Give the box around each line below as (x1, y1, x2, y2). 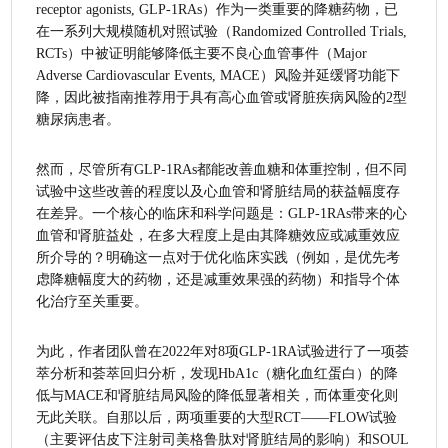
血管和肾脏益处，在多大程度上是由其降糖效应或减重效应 (36, 227, 401, 243)
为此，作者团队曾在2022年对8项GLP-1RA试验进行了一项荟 (36, 343, 410, 359)
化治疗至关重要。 (36, 293, 149, 309)
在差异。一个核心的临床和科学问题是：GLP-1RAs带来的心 (36, 205, 408, 221)
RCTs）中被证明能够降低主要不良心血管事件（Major (36, 45, 368, 61)
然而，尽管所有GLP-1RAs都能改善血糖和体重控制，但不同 (36, 161, 408, 177)
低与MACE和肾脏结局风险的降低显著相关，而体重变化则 (36, 387, 399, 403)
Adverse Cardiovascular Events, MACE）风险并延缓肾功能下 (36, 67, 401, 83)
